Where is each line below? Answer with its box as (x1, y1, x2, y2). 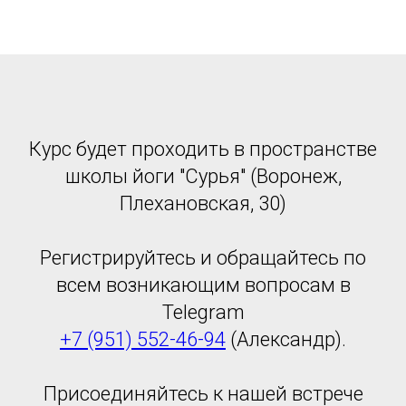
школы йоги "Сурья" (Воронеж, (64, 165, 342, 188)
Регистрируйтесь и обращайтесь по (40, 246, 366, 270)
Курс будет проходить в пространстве (29, 138, 377, 161)
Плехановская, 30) (120, 192, 286, 216)
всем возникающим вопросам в (55, 274, 351, 297)
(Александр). (226, 328, 346, 352)
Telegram (161, 301, 245, 324)
